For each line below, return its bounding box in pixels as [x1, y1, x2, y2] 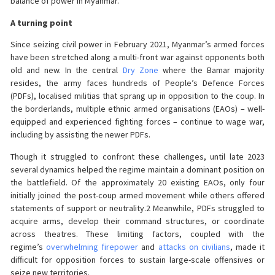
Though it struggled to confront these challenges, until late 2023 [10, 150, 265, 162]
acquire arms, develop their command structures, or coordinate [10, 215, 265, 227]
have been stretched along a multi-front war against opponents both [10, 52, 265, 63]
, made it [230, 241, 265, 252]
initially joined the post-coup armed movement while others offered [10, 189, 265, 201]
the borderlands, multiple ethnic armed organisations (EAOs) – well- [10, 103, 265, 115]
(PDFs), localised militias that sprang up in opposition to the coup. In [10, 90, 265, 102]
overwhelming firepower [46, 241, 139, 252]
